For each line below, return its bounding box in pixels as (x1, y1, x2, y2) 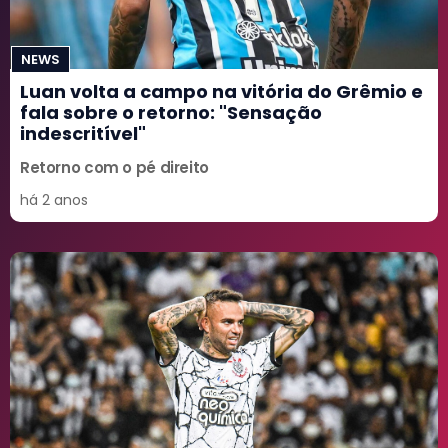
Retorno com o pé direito (20, 157, 209, 179)
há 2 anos (20, 190, 88, 211)
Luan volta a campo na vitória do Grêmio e (20, 79, 423, 105)
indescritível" (20, 121, 146, 147)
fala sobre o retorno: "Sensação (20, 100, 322, 126)
